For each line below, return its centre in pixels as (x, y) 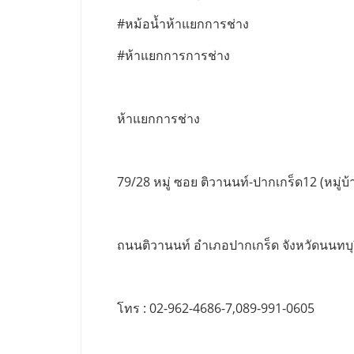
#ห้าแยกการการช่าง (173, 56)
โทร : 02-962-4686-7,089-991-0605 (216, 309)
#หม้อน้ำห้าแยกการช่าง (183, 24)
